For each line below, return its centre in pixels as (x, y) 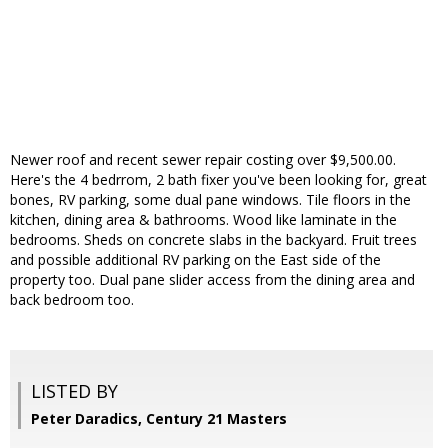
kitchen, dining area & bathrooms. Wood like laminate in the (203, 220)
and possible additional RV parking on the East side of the (195, 260)
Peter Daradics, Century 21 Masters (159, 419)
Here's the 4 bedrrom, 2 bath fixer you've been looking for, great (218, 180)
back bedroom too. (72, 300)
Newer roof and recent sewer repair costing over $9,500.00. (203, 160)
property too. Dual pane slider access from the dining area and (212, 280)
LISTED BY (74, 391)
